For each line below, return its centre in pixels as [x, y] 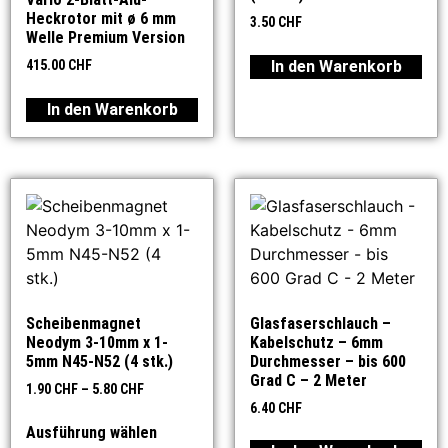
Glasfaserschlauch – [320, 323]
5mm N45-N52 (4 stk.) [99, 361]
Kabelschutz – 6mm [316, 342]
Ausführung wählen [91, 433]
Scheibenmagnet [83, 323]
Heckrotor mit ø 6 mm [101, 18]
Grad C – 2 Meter [308, 380]
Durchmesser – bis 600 [328, 361]
